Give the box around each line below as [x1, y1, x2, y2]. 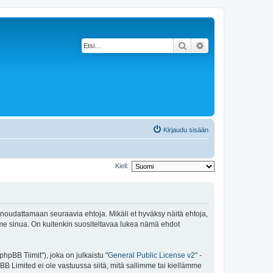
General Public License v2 [108, 250, 195, 260]
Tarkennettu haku [205, 40, 272, 51]
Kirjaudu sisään [163, 126, 208, 133]
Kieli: [115, 161, 129, 169]
